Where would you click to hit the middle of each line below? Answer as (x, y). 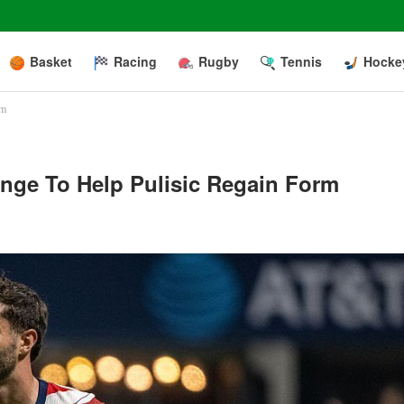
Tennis (301, 61)
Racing (135, 61)
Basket (51, 61)
